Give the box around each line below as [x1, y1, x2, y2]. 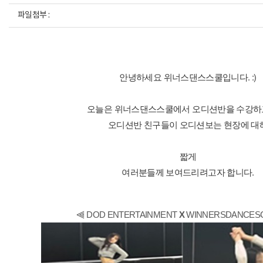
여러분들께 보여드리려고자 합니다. [122, 166, 254, 178]
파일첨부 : [18, 11, 50, 20]
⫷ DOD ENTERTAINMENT [76, 210, 179, 220]
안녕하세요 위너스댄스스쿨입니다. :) [119, 70, 257, 83]
